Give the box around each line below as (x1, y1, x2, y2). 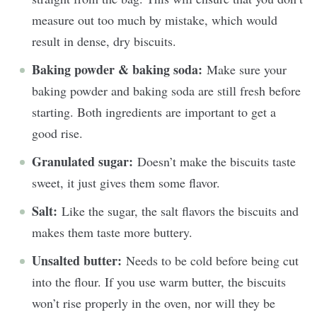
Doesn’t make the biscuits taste (137, 152, 296, 170)
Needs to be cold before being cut (126, 251, 299, 269)
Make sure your (207, 60, 287, 78)
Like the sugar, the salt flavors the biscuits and (62, 202, 299, 219)
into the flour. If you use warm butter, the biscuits (32, 272, 286, 290)
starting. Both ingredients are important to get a (32, 103, 276, 120)
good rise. (32, 124, 83, 142)
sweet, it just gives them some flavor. (32, 173, 224, 191)
